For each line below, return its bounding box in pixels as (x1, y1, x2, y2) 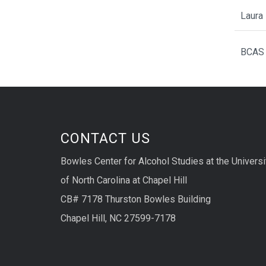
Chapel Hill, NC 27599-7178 (61, 213, 176, 224)
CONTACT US (61, 130, 150, 147)
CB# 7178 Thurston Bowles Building (61, 194, 211, 205)
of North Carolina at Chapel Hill (61, 175, 187, 186)
